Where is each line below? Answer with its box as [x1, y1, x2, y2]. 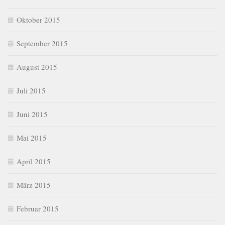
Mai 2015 [17, 133, 47, 143]
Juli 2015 [17, 85, 46, 96]
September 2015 [17, 38, 68, 49]
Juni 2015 [17, 109, 48, 120]
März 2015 [17, 180, 51, 190]
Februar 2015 [17, 203, 59, 214]
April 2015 [17, 156, 51, 167]
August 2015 [17, 62, 57, 72]
